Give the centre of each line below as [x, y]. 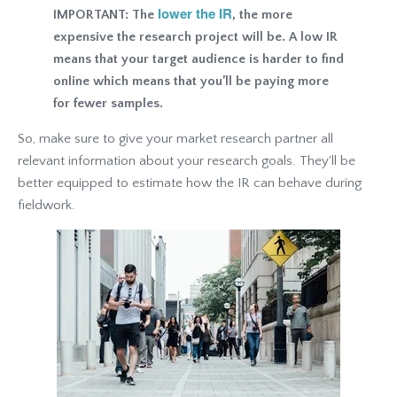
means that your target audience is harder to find [198, 58]
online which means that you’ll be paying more [191, 81]
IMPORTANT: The [105, 14]
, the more [262, 14]
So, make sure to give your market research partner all [175, 138]
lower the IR [195, 13]
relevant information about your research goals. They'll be [187, 160]
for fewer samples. [108, 103]
